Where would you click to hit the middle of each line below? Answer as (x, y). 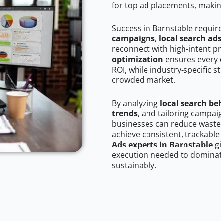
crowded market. (144, 80)
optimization (138, 59)
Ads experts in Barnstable (162, 145)
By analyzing (136, 103)
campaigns (133, 39)
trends (125, 114)
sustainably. (134, 166)
